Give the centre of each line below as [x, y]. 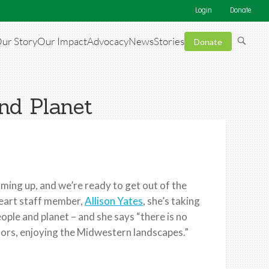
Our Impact [62, 41]
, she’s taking [171, 201]
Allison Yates [114, 201]
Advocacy [108, 41]
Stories [169, 41]
